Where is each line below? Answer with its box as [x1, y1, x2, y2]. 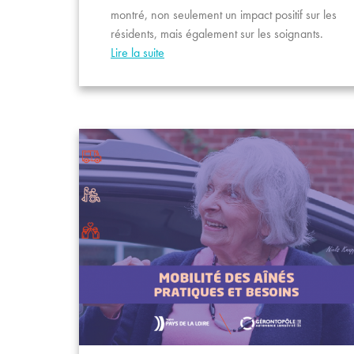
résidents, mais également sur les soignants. [111, 24, 323, 42]
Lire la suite [111, 43, 164, 61]
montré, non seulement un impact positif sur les [111, 6, 337, 23]
